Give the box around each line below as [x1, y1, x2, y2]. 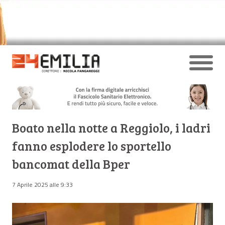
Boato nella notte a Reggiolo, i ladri [12, 119, 210, 136]
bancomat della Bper [12, 155, 130, 172]
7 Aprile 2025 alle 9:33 [12, 179, 73, 189]
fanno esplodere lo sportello [12, 137, 171, 154]
